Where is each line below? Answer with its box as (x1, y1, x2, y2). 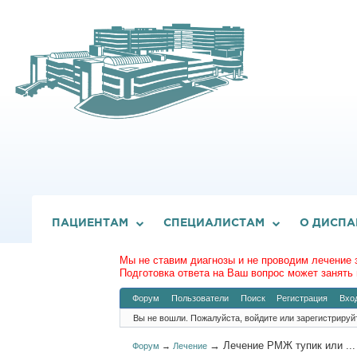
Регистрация (277, 292, 328, 303)
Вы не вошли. (132, 312, 188, 323)
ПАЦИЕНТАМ (52, 218, 128, 228)
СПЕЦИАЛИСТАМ (163, 218, 265, 228)
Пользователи (171, 292, 229, 303)
